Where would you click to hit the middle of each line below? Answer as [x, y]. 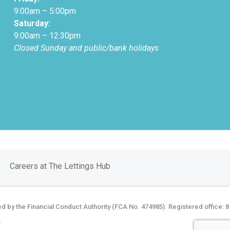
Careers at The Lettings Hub [60, 166]
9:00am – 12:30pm [47, 36]
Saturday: [33, 23]
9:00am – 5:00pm [45, 11]
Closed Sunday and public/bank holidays [86, 48]
